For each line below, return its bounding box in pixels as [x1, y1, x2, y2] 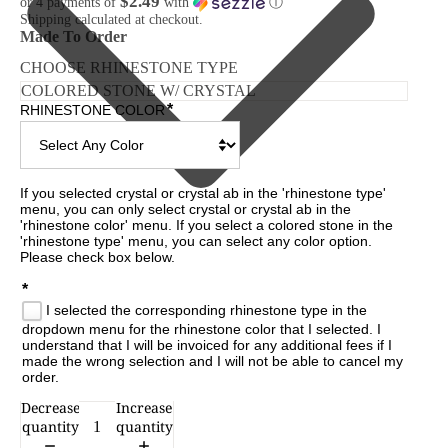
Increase [116, 398, 172, 417]
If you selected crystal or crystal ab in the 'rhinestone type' [20, 185, 390, 202]
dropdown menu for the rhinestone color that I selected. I [22, 321, 382, 338]
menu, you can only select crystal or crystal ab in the [20, 201, 355, 218]
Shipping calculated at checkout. [20, 11, 203, 27]
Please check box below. [20, 249, 175, 266]
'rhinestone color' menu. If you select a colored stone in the [20, 217, 397, 234]
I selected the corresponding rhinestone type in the [46, 302, 368, 319]
